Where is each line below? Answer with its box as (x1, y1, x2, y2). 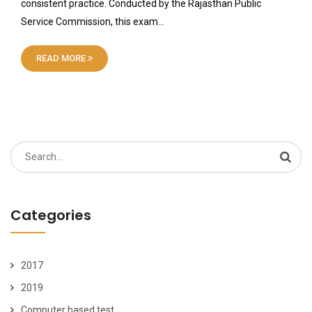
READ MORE (36, 52, 88, 63)
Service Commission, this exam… (21, 15, 164, 27)
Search (10, 143, 41, 155)
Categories (10, 205, 91, 225)
